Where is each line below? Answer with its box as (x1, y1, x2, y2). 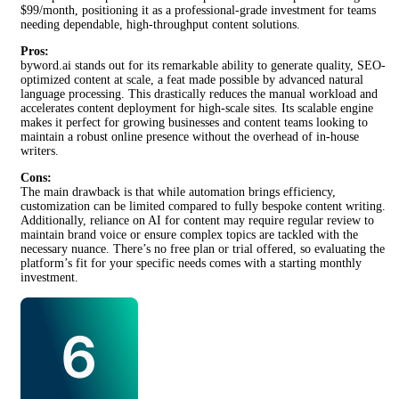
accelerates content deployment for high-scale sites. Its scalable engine (20, 102, 373, 116)
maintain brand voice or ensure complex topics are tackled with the (20, 228, 358, 242)
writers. (20, 144, 59, 159)
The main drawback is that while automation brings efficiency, (20, 185, 336, 199)
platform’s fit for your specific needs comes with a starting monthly (20, 256, 362, 271)
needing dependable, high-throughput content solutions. (20, 18, 300, 32)
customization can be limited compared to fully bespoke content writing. (20, 199, 386, 214)
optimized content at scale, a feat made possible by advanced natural (20, 73, 363, 87)
